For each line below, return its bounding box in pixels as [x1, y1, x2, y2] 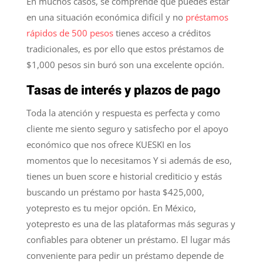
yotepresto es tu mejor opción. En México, [26, 201, 196, 214]
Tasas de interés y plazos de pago [26, 80, 220, 100]
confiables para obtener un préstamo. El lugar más [26, 233, 230, 245]
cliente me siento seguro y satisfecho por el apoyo [26, 122, 228, 134]
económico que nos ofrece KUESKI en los [26, 138, 191, 150]
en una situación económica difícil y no [26, 11, 186, 23]
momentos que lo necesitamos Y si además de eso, [26, 154, 232, 166]
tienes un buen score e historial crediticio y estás [26, 170, 222, 182]
